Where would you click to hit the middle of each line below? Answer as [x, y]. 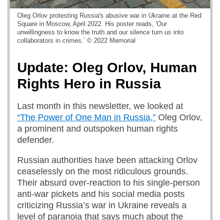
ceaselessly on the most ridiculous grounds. [103, 171]
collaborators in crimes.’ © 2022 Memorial [76, 41]
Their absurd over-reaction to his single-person [109, 183]
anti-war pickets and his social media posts [101, 194]
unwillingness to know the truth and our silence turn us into [100, 32]
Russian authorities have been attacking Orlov [107, 160]
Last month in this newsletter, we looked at [100, 106]
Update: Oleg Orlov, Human [107, 68]
